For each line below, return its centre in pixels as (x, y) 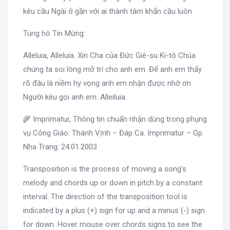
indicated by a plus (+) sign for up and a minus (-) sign (114, 210)
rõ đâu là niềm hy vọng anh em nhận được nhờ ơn (107, 83)
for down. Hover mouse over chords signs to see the (113, 224)
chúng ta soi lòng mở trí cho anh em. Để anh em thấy (112, 69)
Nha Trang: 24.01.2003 (60, 147)
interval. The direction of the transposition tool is (105, 196)
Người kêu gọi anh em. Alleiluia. (76, 97)
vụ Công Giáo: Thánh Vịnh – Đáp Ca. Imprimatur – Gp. (113, 133)
